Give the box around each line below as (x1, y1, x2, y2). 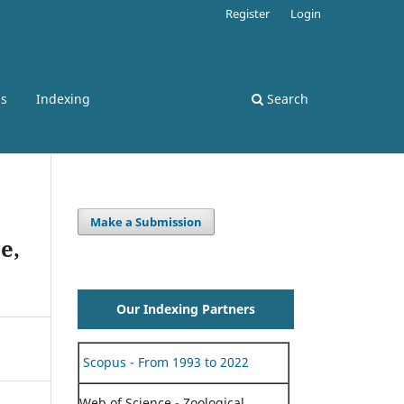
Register (225, 5, 271, 22)
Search (263, 89, 308, 107)
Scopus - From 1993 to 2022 (79, 353, 249, 371)
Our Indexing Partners (116, 299, 255, 317)
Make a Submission (90, 213, 203, 230)
